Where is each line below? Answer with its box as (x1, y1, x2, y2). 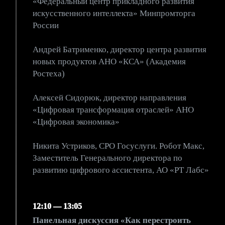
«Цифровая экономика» (33, 117, 120, 127)
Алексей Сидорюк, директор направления (33, 93, 186, 102)
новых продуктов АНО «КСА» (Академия (33, 57, 186, 66)
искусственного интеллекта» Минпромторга (33, 9, 195, 18)
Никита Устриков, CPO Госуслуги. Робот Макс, (33, 141, 204, 151)
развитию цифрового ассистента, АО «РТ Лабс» (33, 165, 209, 175)
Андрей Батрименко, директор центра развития (33, 45, 206, 54)
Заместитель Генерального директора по (33, 153, 182, 163)
